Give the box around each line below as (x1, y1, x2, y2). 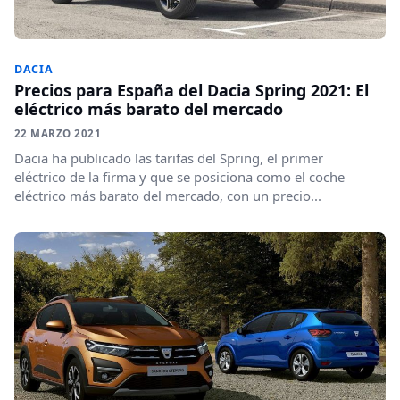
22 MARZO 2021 (14, 127, 101, 141)
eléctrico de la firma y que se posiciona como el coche (14, 168, 345, 187)
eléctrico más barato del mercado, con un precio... (14, 187, 321, 205)
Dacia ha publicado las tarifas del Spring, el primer (14, 149, 323, 168)
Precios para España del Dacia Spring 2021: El (14, 79, 369, 102)
